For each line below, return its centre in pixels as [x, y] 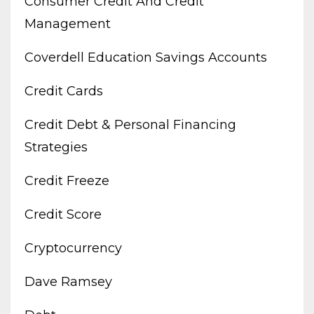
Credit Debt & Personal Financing [130, 124]
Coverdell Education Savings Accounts [146, 57]
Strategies [56, 147]
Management [68, 23]
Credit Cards [64, 91]
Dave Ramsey [68, 281]
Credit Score [63, 214]
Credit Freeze [67, 180]
